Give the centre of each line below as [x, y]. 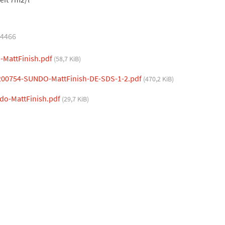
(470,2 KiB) [159, 79]
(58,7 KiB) [68, 59]
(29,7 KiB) [76, 99]
